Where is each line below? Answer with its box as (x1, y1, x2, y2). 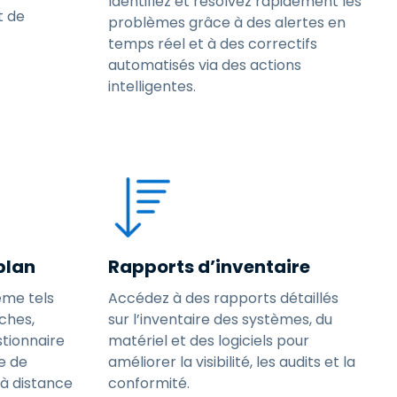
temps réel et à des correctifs (108, 34, 317, 54)
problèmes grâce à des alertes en (108, 12, 346, 33)
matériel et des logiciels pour (108, 331, 309, 351)
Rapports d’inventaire (108, 254, 310, 279)
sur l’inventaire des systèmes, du (108, 309, 332, 330)
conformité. (108, 373, 190, 393)
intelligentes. (108, 76, 196, 97)
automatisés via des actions (108, 55, 301, 75)
